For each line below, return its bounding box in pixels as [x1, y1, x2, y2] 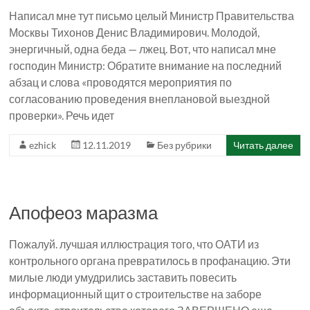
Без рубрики [157, 138, 212, 151]
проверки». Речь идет [9, 108, 115, 122]
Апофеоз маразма [9, 201, 158, 224]
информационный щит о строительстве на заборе [9, 286, 262, 300]
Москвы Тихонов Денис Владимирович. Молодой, [9, 25, 260, 39]
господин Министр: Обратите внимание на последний [9, 58, 282, 72]
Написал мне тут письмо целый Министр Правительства [9, 8, 295, 22]
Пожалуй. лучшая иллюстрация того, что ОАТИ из [9, 237, 259, 250]
